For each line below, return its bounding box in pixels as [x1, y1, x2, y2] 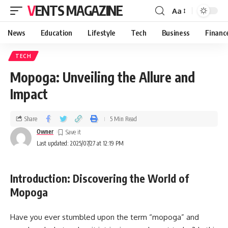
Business [161, 28, 190, 37]
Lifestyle [87, 28, 116, 37]
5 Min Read [110, 115, 137, 123]
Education [40, 28, 72, 37]
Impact [10, 85, 48, 102]
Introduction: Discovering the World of [10, 172, 189, 185]
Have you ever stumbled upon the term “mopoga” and [10, 212, 199, 222]
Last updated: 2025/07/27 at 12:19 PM [37, 139, 124, 147]
